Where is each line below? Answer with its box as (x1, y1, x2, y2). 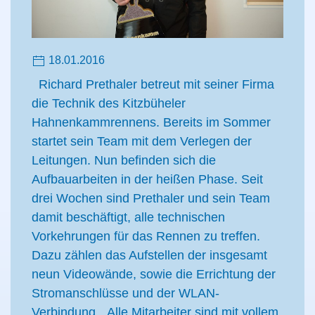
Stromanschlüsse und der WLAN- (32, 286, 219, 301)
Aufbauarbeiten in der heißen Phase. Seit (32, 172, 263, 187)
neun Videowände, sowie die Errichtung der (32, 267, 276, 282)
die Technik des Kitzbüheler (32, 96, 186, 111)
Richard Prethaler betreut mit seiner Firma (32, 77, 274, 92)
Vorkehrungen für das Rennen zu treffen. (32, 229, 260, 244)
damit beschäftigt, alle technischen (32, 210, 225, 225)
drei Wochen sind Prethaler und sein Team (32, 191, 270, 206)
